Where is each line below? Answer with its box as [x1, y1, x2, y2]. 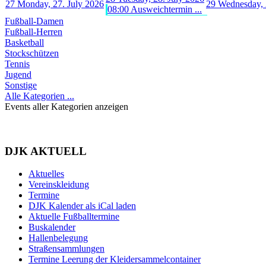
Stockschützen [5, 47, 59, 58]
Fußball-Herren [5, 26, 62, 37]
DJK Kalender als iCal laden [28, 201, 136, 211]
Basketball [5, 37, 44, 47]
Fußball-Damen [5, 15, 64, 26]
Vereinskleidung [28, 179, 89, 190]
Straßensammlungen [28, 243, 104, 254]
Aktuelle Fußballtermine [28, 211, 119, 222]
